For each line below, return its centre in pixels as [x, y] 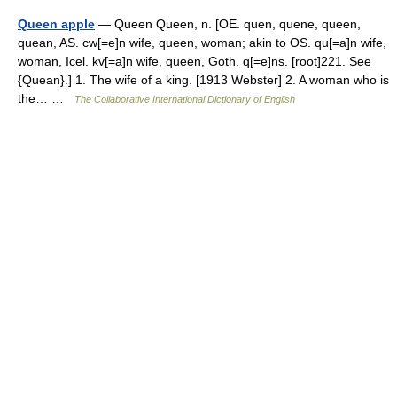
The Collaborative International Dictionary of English [185, 99]
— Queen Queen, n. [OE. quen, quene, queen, [228, 24]
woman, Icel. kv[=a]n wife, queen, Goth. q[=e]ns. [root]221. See [195, 61]
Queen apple [56, 24]
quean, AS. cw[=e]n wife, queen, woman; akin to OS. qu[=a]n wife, [202, 43]
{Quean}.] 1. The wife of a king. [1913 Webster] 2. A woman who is [203, 80]
